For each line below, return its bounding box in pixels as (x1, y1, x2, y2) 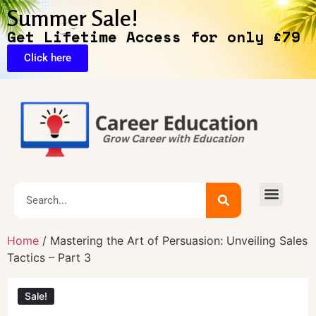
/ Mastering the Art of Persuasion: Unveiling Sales (39, 233, 308, 248)
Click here (24, 51, 71, 64)
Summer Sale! (7, 4, 138, 32)
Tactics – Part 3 (7, 250, 91, 265)
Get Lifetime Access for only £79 (7, 25, 300, 48)
